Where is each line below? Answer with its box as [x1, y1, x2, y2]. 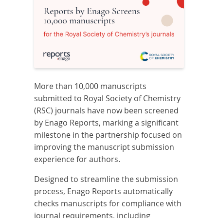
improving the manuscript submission [34, 142, 175, 153]
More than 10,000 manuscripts [34, 81, 147, 92]
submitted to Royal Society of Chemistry [34, 93, 181, 104]
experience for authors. [34, 154, 121, 165]
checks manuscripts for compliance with [34, 198, 182, 209]
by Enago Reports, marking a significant [34, 117, 179, 128]
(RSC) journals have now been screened [34, 105, 179, 116]
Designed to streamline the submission [34, 174, 179, 185]
